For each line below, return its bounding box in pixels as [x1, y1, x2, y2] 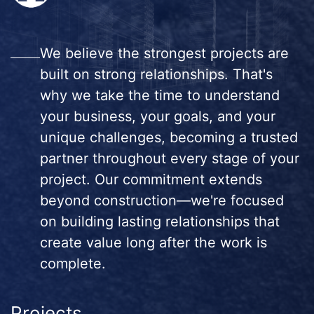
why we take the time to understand [39, 87, 280, 104]
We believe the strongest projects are [39, 45, 289, 62]
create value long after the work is [39, 234, 267, 252]
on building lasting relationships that [39, 213, 280, 231]
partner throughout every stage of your [39, 150, 299, 168]
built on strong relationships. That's [39, 66, 273, 83]
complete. [39, 255, 106, 273]
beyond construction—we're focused [39, 192, 284, 210]
